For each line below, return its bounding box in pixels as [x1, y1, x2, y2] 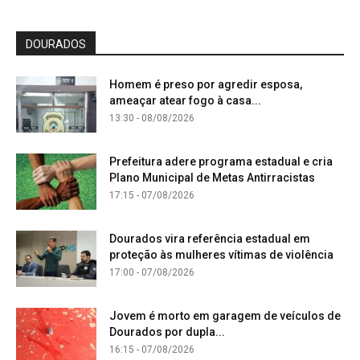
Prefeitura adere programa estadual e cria [109, 155, 333, 169]
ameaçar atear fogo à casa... [109, 94, 261, 108]
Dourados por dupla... [109, 325, 225, 339]
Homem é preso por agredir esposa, [109, 78, 302, 92]
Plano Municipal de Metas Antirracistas [109, 171, 315, 185]
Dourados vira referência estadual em [109, 232, 310, 246]
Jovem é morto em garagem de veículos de [109, 309, 341, 323]
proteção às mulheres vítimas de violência [109, 248, 333, 262]
